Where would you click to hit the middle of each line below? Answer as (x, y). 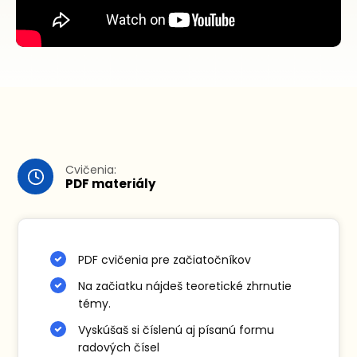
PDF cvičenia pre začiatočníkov (165, 260)
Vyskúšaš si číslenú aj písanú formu (177, 330)
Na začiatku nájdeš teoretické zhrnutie (185, 286)
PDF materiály (111, 183)
